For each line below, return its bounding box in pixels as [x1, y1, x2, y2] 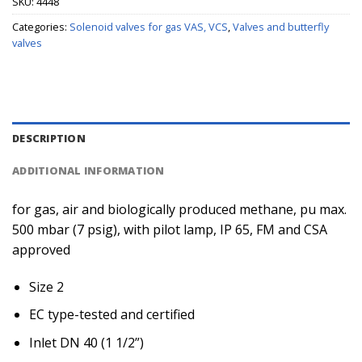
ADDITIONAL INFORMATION [12, 162, 165, 178]
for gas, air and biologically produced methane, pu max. [12, 200, 347, 218]
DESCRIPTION [12, 130, 86, 145]
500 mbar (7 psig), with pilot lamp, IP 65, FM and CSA [12, 220, 327, 238]
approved [12, 240, 70, 259]
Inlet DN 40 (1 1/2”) [28, 333, 144, 351]
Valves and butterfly [233, 19, 329, 35]
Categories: [12, 19, 69, 35]
